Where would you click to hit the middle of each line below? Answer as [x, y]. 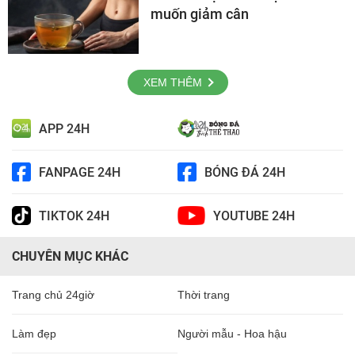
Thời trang [204, 295]
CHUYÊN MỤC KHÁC [70, 256]
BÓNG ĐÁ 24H [245, 172]
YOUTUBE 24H [254, 216]
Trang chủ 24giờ [53, 295]
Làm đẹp [34, 334]
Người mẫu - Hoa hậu [232, 334]
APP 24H [64, 128]
